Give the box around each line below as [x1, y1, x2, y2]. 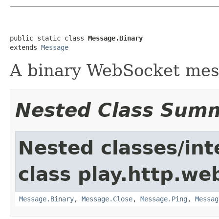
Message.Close [82, 195, 132, 203]
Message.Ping [140, 195, 187, 203]
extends [10, 43, 41, 51]
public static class [10, 34, 88, 42]
